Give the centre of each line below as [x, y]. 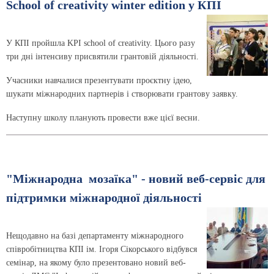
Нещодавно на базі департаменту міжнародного [95, 236]
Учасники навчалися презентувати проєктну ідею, [99, 80]
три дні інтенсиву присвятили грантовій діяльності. [102, 57]
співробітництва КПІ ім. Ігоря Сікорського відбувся [102, 250]
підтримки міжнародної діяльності [104, 198]
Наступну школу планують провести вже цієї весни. [103, 117]
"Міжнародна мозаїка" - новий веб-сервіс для [136, 179]
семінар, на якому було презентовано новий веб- [96, 263]
